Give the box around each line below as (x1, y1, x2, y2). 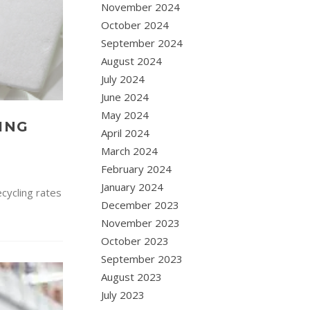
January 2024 (101, 180, 164, 194)
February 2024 (101, 162, 172, 176)
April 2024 (101, 126, 150, 140)
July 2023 (101, 288, 145, 302)
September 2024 (101, 36, 183, 50)
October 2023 (101, 234, 170, 248)
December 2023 (101, 198, 180, 212)
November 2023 (101, 216, 181, 230)
